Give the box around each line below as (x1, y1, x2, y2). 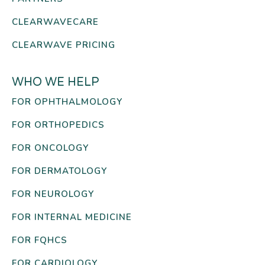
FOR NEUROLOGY (12, 188, 94, 201)
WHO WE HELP (12, 75, 99, 90)
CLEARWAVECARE (12, 16, 99, 28)
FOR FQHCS (12, 234, 67, 247)
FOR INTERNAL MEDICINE (12, 211, 132, 224)
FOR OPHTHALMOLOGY (12, 96, 122, 108)
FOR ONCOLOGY (12, 142, 89, 154)
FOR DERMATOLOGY (12, 165, 107, 177)
